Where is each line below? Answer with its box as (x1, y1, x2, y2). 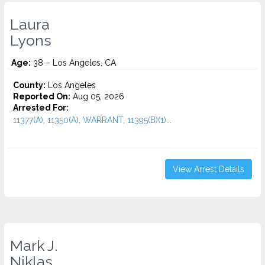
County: (13, 80, 46, 90)
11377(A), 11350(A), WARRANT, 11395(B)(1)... (13, 115, 172, 125)
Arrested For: (13, 103, 69, 112)
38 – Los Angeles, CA (31, 58, 116, 67)
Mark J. (10, 237, 57, 254)
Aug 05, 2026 (70, 92, 124, 101)
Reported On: (13, 92, 70, 101)
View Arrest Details (173, 164, 244, 174)
